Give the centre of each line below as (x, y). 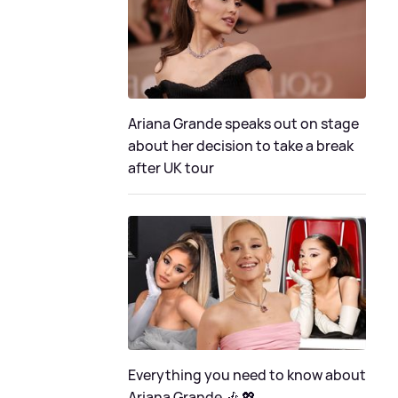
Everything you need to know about (247, 374)
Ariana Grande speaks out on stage (243, 123)
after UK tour (171, 167)
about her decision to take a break (241, 145)
